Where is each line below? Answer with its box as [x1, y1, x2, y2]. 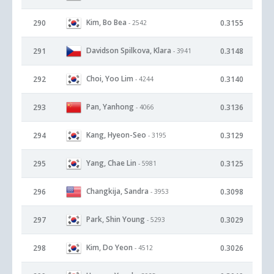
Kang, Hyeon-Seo [86, 129, 146, 140]
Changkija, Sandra [86, 185, 149, 196]
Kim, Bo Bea [86, 17, 127, 28]
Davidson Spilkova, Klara [86, 45, 171, 56]
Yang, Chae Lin [86, 157, 136, 168]
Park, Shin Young [86, 213, 145, 224]
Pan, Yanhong [86, 101, 134, 112]
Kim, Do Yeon [86, 242, 133, 253]
